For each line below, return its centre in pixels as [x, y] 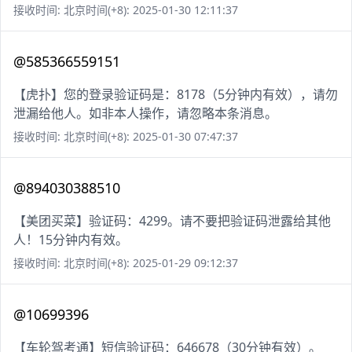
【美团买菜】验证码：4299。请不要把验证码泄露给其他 [172, 221]
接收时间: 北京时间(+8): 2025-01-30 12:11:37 [126, 10]
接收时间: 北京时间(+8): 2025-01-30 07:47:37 [126, 137]
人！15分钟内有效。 [71, 240]
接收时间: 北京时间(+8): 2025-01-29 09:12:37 [126, 263]
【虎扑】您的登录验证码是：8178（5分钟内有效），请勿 [176, 95]
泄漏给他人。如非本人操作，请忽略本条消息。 [145, 114]
